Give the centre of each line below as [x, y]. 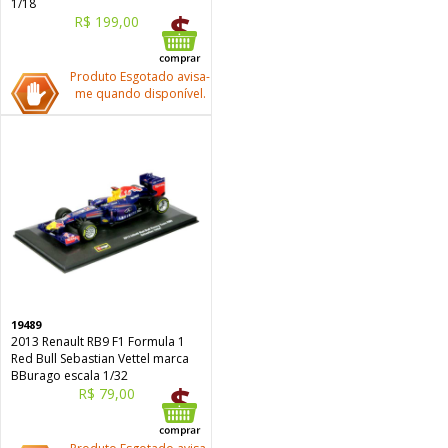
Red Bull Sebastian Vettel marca [100, 358]
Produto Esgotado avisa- [140, 76]
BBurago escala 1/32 [69, 375]
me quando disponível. [140, 93]
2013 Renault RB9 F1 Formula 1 [98, 341]
